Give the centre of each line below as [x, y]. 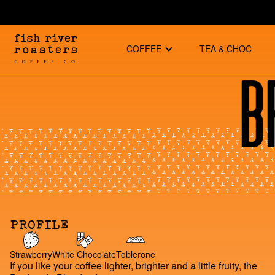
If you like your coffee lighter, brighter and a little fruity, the [134, 265]
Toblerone [136, 254]
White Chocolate [84, 254]
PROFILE [39, 224]
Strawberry [31, 254]
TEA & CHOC [226, 49]
